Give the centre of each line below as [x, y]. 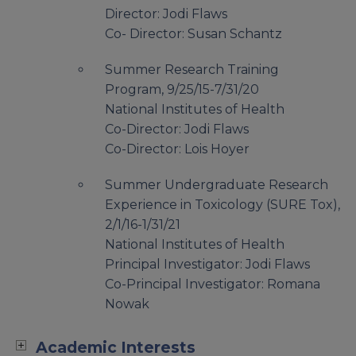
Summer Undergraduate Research [217, 185]
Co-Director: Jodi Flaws [177, 130]
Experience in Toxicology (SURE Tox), [222, 205]
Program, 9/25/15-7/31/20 [182, 90]
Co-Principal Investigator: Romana [213, 284]
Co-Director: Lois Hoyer [177, 149]
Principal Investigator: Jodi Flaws [207, 265]
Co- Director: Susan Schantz [193, 34]
